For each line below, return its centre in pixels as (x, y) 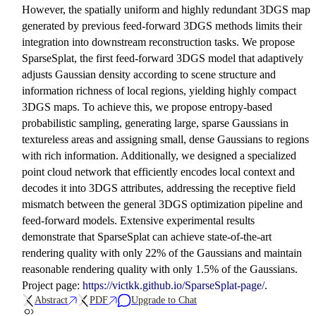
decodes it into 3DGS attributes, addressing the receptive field (159, 188)
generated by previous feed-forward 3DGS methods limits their (162, 26)
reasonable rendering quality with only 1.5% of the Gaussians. (160, 269)
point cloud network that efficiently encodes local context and (158, 172)
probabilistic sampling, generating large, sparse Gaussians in (155, 123)
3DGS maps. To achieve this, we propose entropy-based (147, 107)
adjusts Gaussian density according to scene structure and (149, 74)
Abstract (51, 300)
